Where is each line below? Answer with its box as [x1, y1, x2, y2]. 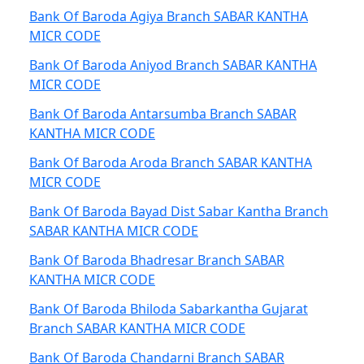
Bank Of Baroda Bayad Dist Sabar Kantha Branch [29, 202, 328, 220]
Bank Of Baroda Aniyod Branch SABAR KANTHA [29, 56, 317, 74]
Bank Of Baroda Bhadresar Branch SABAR [29, 251, 284, 269]
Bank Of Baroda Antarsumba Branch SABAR [29, 105, 297, 123]
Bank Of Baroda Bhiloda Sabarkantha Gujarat [29, 300, 308, 318]
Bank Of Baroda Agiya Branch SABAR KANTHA [29, 7, 308, 25]
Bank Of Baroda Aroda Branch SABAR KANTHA [29, 154, 312, 171]
